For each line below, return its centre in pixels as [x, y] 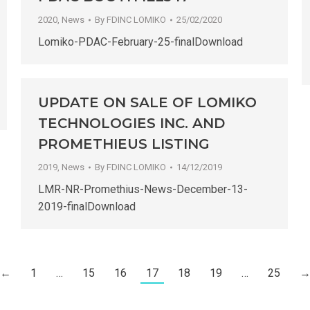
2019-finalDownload [87, 207]
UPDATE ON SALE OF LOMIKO [147, 103]
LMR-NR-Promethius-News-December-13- [143, 190]
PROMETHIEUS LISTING [124, 144]
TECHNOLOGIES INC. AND [131, 124]
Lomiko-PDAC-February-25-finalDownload [140, 42]
